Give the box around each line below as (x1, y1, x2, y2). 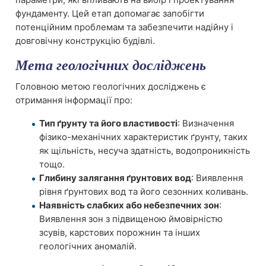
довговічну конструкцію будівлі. (15, 35, 155, 46)
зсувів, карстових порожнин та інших (39, 226, 200, 238)
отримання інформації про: (15, 94, 132, 106)
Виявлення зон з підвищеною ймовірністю (39, 213, 223, 224)
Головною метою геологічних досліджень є (15, 80, 206, 92)
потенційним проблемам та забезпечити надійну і (15, 21, 233, 33)
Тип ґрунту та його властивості (39, 117, 178, 129)
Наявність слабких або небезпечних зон (39, 199, 219, 211)
